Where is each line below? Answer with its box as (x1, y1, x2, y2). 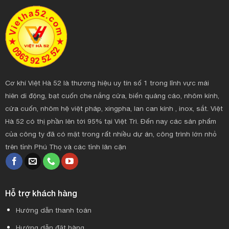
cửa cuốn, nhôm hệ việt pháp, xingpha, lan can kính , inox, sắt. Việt (5, 104, 223, 113)
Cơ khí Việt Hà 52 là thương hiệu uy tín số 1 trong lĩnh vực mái (5, 79, 209, 87)
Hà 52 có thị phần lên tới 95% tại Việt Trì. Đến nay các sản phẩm (5, 117, 216, 126)
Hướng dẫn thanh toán (15, 205, 91, 214)
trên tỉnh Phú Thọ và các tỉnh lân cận (5, 143, 126, 151)
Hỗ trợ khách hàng (5, 188, 77, 198)
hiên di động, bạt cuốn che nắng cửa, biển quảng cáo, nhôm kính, (5, 91, 219, 100)
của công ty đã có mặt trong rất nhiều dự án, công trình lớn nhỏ (5, 130, 217, 139)
